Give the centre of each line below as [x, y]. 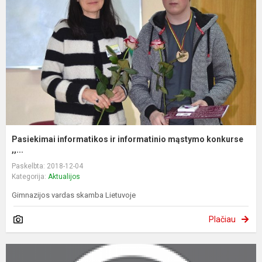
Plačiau [222, 220]
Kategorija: [30, 177]
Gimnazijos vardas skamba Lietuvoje [74, 195]
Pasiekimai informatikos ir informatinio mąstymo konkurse [127, 139]
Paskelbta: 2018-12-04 [47, 166]
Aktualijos [64, 177]
